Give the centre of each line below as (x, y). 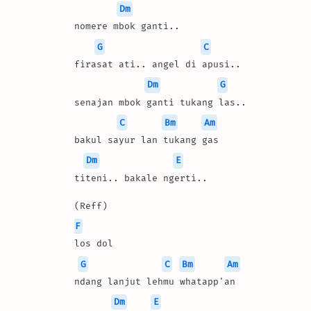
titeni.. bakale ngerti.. (141, 178)
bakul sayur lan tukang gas (146, 140)
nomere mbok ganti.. (127, 26)
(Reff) (91, 205)
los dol (96, 244)
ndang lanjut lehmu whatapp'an (155, 281)
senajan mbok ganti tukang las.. (160, 102)
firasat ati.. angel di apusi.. (158, 64)
